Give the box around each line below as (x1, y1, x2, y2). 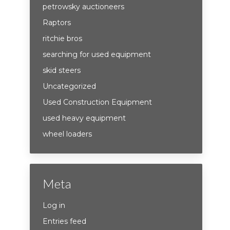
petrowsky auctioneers (43, 2, 125, 11)
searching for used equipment (43, 50, 151, 59)
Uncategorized (43, 82, 97, 91)
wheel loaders (43, 129, 92, 139)
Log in (43, 201, 66, 210)
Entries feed (43, 217, 87, 226)
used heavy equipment (43, 113, 126, 123)
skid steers (43, 66, 81, 75)
